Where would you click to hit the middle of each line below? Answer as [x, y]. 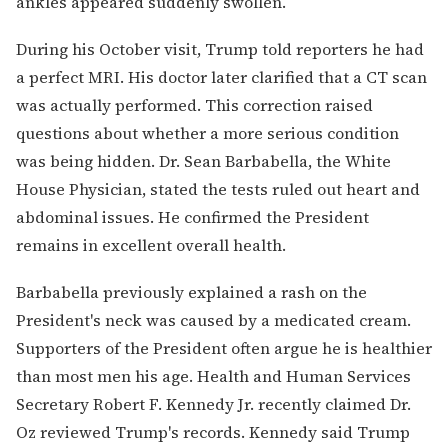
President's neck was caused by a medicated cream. [213, 319]
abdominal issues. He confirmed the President [192, 216]
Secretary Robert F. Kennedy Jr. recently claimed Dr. [213, 403]
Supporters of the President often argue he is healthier [224, 347]
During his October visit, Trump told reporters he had [220, 48]
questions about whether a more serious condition [207, 132]
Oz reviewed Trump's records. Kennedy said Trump [213, 431]
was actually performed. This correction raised [194, 104]
